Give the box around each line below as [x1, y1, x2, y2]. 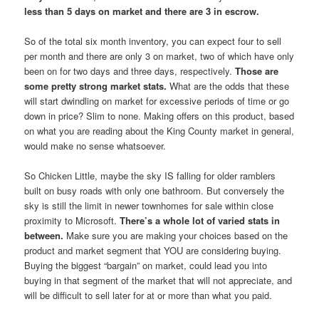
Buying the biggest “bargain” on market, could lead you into [24, 258, 268, 273]
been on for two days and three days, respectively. [24, 63, 236, 78]
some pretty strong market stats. [24, 78, 167, 93]
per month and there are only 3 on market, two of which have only [24, 48, 295, 63]
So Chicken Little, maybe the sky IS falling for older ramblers [24, 169, 276, 183]
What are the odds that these [167, 78, 290, 93]
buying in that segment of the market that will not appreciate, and [24, 273, 293, 288]
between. [24, 229, 64, 243]
